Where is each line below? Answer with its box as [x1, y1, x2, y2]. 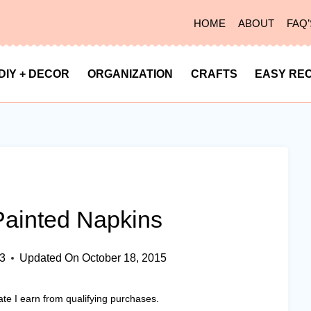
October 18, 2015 [81, 252, 167, 264]
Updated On [19, 252, 80, 264]
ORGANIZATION [87, 68, 174, 80]
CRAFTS [190, 68, 237, 80]
